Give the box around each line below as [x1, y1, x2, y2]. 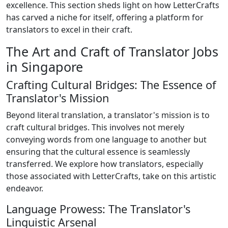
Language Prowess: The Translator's [6, 201, 190, 216]
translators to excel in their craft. [6, 23, 132, 35]
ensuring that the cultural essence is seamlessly [6, 146, 190, 157]
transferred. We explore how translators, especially [6, 158, 203, 169]
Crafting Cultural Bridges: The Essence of [6, 77, 216, 92]
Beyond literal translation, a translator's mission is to [6, 109, 210, 121]
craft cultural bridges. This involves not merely [6, 121, 184, 133]
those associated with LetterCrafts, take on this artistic [6, 170, 216, 182]
